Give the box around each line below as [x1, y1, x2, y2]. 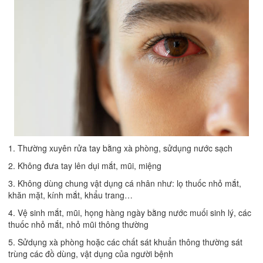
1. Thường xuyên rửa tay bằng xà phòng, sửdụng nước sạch [8, 142, 232, 154]
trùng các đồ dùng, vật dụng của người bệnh [8, 248, 173, 260]
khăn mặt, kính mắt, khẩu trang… [8, 189, 133, 201]
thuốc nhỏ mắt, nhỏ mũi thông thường [8, 218, 149, 231]
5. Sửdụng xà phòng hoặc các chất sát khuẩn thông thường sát [8, 236, 242, 248]
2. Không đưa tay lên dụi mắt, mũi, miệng [8, 160, 161, 172]
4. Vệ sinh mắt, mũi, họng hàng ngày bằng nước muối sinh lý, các [8, 207, 251, 219]
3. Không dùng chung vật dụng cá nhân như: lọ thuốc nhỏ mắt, [8, 177, 241, 190]
